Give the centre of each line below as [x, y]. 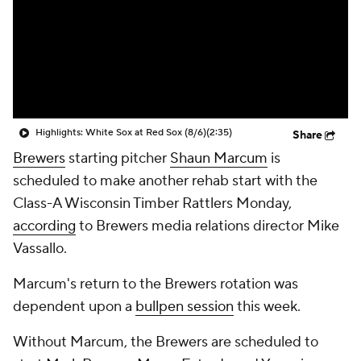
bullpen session [185, 307]
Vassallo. [40, 249]
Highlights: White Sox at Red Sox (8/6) [121, 133]
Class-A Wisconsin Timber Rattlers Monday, [152, 203]
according [44, 226]
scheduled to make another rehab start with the [165, 181]
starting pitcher [118, 158]
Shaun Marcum [219, 158]
